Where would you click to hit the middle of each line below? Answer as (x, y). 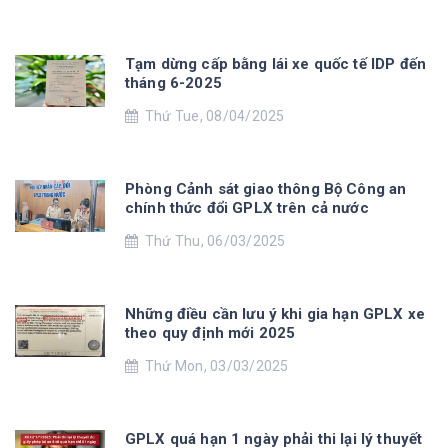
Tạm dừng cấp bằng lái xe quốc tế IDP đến (275, 63)
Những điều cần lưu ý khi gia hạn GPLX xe (275, 313)
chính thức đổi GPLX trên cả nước (247, 207)
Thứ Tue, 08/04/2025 (211, 115)
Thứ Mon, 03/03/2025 (213, 365)
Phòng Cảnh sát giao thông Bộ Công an (266, 188)
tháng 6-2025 (173, 82)
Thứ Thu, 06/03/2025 (212, 240)
